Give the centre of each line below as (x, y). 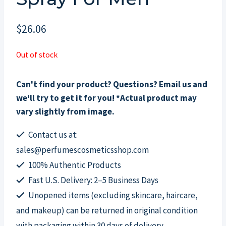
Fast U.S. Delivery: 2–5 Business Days (93, 180)
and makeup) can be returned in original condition (107, 210)
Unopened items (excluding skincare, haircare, (112, 195)
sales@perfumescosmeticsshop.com (82, 150)
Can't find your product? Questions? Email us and (112, 84)
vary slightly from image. (65, 111)
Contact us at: (52, 134)
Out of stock (37, 55)
